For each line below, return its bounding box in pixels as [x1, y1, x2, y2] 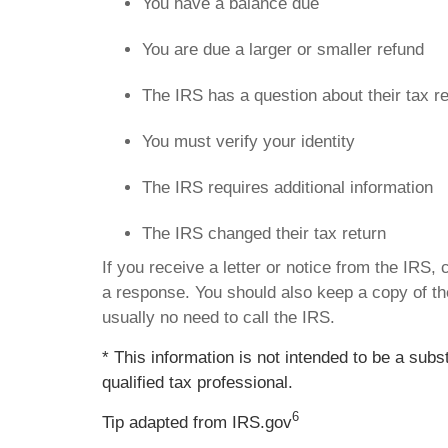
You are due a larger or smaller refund [142, 39, 424, 59]
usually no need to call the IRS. [102, 307, 335, 327]
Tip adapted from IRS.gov [102, 412, 292, 432]
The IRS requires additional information [142, 177, 433, 197]
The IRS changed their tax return [142, 223, 386, 243]
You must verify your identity [142, 131, 355, 151]
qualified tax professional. [102, 372, 293, 392]
